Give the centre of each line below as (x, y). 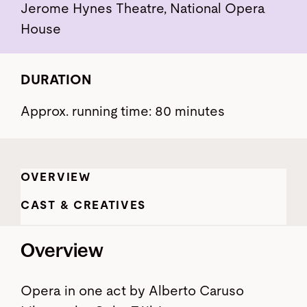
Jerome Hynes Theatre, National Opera (143, 9)
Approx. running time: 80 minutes (123, 112)
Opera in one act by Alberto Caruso (132, 292)
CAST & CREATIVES (84, 206)
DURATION (56, 81)
